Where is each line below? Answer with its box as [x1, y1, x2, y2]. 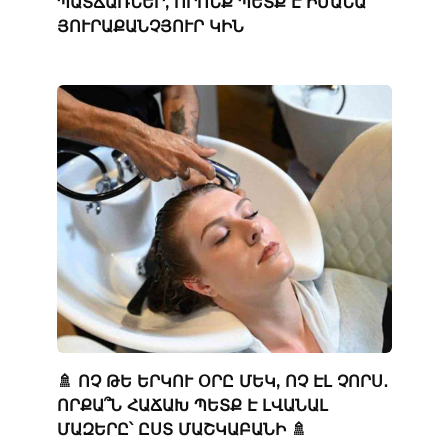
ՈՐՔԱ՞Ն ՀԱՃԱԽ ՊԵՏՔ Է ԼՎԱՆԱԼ [56, 395, 328, 415]
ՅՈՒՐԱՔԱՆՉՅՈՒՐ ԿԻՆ [56, 16, 244, 36]
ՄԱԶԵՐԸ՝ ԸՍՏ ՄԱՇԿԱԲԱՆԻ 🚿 [56, 419, 307, 439]
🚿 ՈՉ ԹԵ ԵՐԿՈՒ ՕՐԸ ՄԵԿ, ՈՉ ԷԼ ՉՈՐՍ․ [56, 371, 388, 391]
